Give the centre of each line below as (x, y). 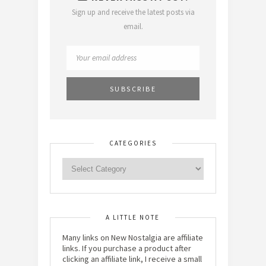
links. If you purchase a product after (127, 248)
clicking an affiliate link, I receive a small (132, 259)
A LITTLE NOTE (133, 217)
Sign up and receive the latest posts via (133, 12)
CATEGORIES (133, 143)
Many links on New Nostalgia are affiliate (133, 237)
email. (133, 26)
